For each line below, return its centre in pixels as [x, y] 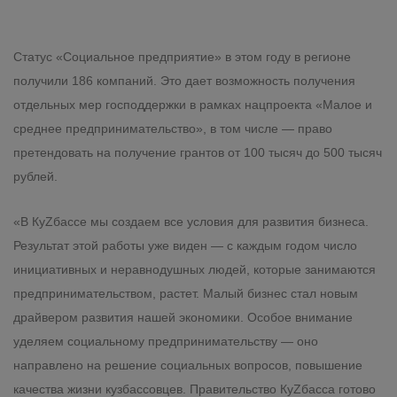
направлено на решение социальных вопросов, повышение [188, 365]
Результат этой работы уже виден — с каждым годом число [185, 245]
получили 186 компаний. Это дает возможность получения [184, 80]
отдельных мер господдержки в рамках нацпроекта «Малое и [193, 104]
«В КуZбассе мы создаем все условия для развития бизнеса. [191, 221]
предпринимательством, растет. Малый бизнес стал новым [186, 293]
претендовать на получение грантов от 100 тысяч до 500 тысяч [198, 152]
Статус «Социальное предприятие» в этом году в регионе [182, 56]
